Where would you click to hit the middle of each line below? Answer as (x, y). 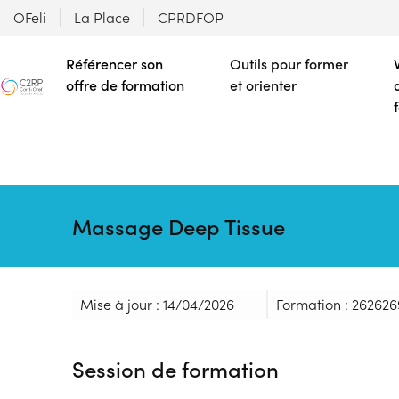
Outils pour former (289, 64)
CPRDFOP (191, 17)
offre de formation (125, 85)
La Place (102, 17)
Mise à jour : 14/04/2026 (157, 304)
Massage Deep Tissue (178, 226)
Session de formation (175, 369)
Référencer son (114, 64)
